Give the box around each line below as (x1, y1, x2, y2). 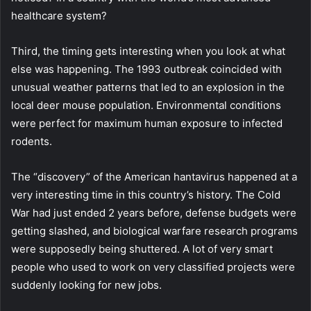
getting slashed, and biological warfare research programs (11, 224, 298, 237)
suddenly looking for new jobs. (11, 278, 162, 292)
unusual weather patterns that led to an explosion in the (11, 80, 285, 94)
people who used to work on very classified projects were (11, 260, 295, 274)
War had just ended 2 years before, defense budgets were (11, 205, 296, 219)
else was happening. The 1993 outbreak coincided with (11, 62, 282, 76)
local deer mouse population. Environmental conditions (11, 98, 281, 112)
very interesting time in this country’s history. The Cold (11, 187, 280, 201)
